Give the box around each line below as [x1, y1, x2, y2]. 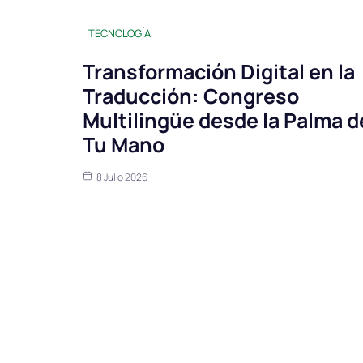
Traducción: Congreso [83, 82, 299, 111]
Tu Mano [83, 130, 164, 160]
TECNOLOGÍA [88, 26, 151, 41]
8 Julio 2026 [96, 170, 147, 185]
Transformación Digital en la [83, 58, 355, 87]
